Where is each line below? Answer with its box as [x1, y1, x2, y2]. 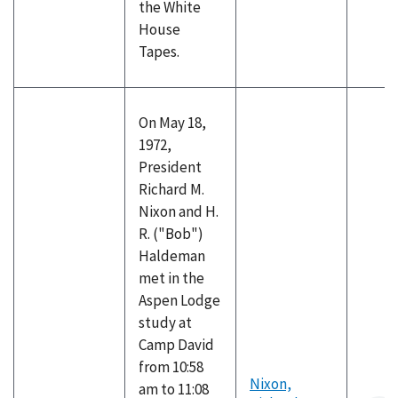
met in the [139, 268, 204, 288]
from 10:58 [139, 357, 203, 377]
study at [139, 313, 192, 332]
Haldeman [139, 246, 205, 266]
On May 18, [139, 113, 206, 132]
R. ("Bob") [139, 224, 203, 243]
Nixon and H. [139, 202, 219, 221]
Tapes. [139, 42, 179, 61]
